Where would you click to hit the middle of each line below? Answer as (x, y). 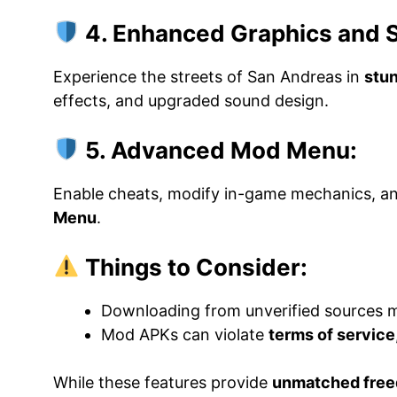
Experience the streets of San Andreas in (209, 76)
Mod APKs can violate (185, 334)
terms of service (332, 334)
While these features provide (163, 382)
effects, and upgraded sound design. (191, 100)
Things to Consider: (193, 267)
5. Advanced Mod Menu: (218, 150)
